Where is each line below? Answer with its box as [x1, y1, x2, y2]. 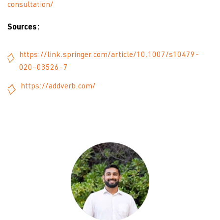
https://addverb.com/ [21, 83, 96, 91]
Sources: [7, 24, 39, 32]
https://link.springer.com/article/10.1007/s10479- [19, 52, 199, 59]
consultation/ [7, 1, 54, 9]
